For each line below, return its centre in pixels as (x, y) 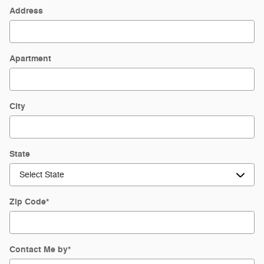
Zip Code (28, 202)
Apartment (30, 59)
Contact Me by (39, 250)
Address (26, 11)
